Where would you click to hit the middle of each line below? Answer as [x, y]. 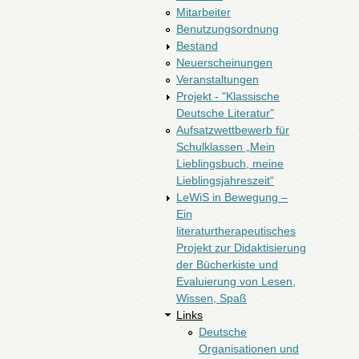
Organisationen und [249, 349]
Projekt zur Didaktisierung [241, 248]
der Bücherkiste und [227, 264]
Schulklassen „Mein [226, 147]
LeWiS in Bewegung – [232, 197]
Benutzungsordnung [228, 29]
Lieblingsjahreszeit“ [225, 180]
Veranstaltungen [218, 79]
